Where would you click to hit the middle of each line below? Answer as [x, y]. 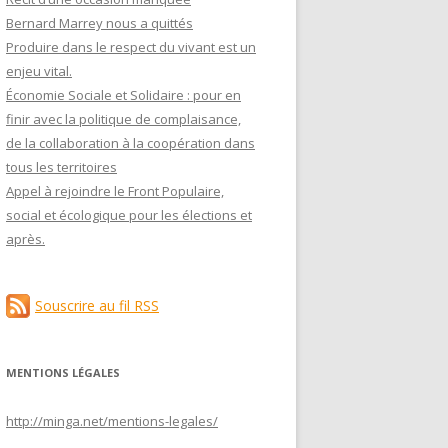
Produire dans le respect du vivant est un [131, 47]
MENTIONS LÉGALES [63, 372]
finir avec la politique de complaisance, [123, 119]
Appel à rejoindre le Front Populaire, [115, 191]
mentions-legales [160, 421]
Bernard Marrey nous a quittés [99, 23]
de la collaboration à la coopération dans [130, 143]
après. [25, 239]
